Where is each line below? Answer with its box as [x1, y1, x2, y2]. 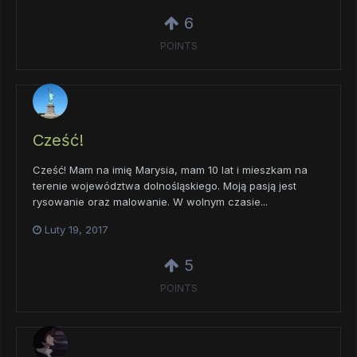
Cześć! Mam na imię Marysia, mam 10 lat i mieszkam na [33, 163, 308, 177]
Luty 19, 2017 [45, 223, 108, 237]
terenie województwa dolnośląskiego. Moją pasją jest [33, 179, 296, 193]
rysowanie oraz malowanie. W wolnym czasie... [33, 195, 268, 209]
